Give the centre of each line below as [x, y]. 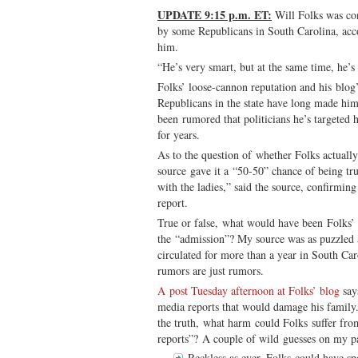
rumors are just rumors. [211, 270]
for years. [179, 134]
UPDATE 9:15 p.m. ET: [215, 14]
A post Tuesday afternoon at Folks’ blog [249, 290]
